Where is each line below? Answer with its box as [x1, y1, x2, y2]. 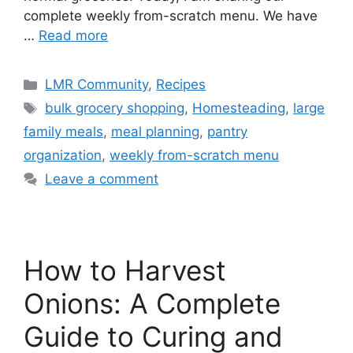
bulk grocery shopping [45, 100, 185, 117]
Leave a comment [45, 171, 159, 188]
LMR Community [45, 76, 149, 93]
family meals [24, 124, 103, 140]
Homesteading [192, 100, 286, 117]
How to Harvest [24, 254, 226, 288]
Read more [39, 28, 108, 44]
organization [24, 147, 102, 164]
